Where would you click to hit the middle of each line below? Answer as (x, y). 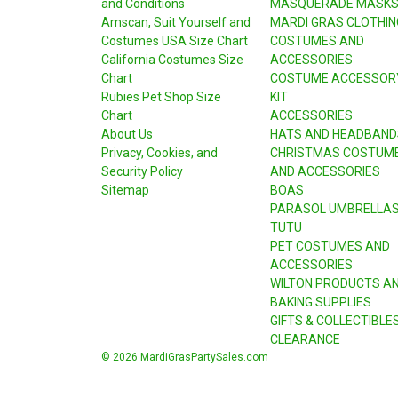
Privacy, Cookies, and (159, 152)
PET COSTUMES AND (330, 246)
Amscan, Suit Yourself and (176, 22)
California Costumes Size (172, 59)
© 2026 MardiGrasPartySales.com (185, 357)
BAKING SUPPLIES (320, 302)
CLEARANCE (305, 339)
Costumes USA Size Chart (175, 40)
